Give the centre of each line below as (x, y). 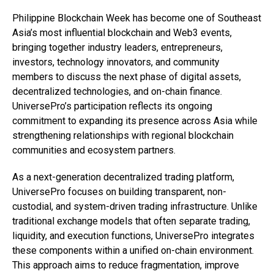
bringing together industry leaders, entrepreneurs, (117, 47)
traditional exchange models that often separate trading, (131, 221)
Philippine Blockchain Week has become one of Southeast (137, 18)
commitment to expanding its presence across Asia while (135, 121)
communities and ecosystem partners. (94, 150)
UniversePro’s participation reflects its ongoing (112, 106)
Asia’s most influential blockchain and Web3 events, (122, 33)
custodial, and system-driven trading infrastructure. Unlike (135, 206)
